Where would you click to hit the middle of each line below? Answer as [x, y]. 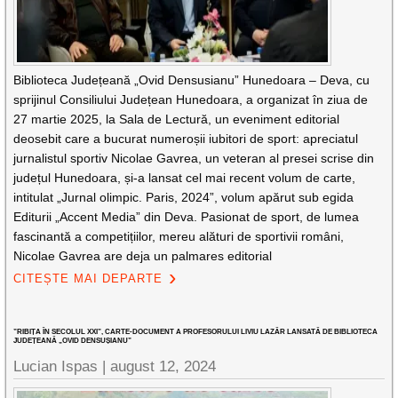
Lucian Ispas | [62, 366]
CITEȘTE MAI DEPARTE [88, 279]
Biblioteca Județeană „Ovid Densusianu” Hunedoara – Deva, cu [192, 80]
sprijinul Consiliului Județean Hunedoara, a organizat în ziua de [191, 99]
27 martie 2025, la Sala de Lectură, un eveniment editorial [177, 119]
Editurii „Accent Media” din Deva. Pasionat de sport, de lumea [187, 217]
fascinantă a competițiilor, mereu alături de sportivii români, [179, 236]
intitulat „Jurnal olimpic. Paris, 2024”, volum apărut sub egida [184, 197]
